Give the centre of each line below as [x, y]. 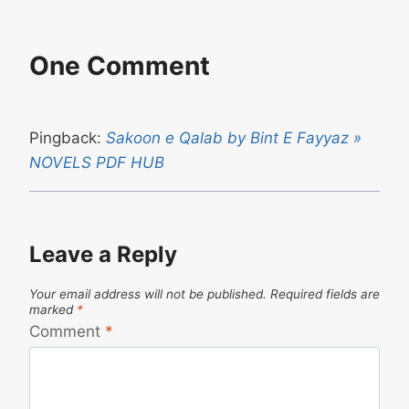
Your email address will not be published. [148, 294]
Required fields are [325, 294]
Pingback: [68, 138]
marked [53, 310]
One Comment [120, 66]
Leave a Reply [103, 254]
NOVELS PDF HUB [97, 163]
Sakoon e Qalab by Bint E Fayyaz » [234, 138]
